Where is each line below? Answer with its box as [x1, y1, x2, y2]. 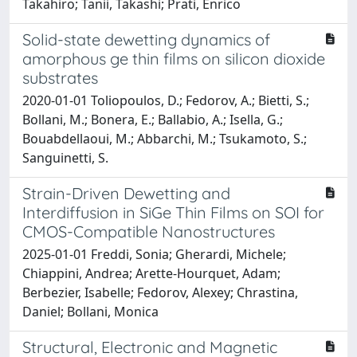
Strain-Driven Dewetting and [22, 182, 230, 203]
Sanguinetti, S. [22, 148, 108, 167]
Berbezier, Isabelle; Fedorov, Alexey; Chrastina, [22, 283, 298, 301]
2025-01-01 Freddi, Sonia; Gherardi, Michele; [22, 245, 286, 263]
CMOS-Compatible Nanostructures [22, 221, 275, 241]
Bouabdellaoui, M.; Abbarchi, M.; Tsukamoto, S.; [22, 129, 307, 147]
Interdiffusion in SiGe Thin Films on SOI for [22, 202, 324, 222]
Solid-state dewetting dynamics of [22, 29, 270, 49]
